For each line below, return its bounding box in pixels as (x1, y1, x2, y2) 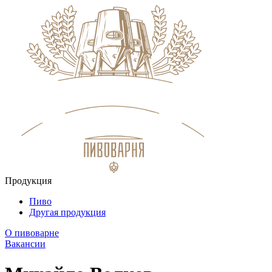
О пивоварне (5, 228, 59, 239)
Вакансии (5, 239, 46, 250)
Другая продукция (29, 207, 106, 218)
